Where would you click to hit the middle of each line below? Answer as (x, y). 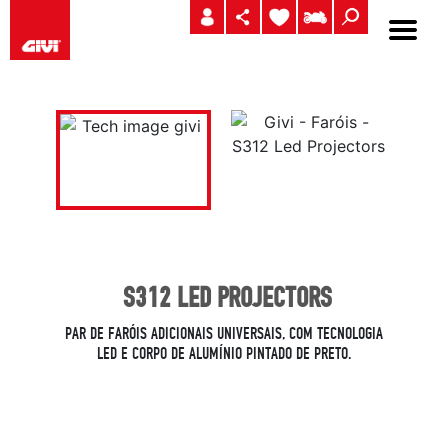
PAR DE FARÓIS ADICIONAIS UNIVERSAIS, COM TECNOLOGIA (224, 333)
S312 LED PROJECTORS (228, 297)
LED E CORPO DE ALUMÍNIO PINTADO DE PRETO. (224, 353)
